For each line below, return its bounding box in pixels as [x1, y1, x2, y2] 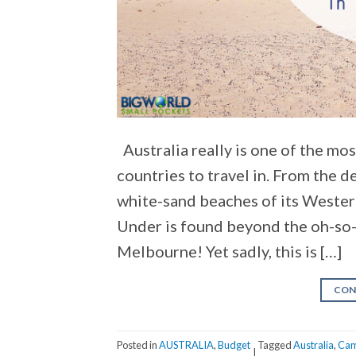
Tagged [257, 338, 293, 351]
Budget [218, 338, 250, 351]
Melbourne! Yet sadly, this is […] [117, 242, 342, 261]
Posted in [117, 338, 159, 351]
